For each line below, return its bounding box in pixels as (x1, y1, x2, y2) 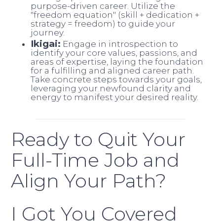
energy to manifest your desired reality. (31, 92, 199, 103)
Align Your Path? (11, 169, 167, 193)
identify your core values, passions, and (31, 48, 198, 58)
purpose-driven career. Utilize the (31, 1, 176, 11)
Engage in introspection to (61, 39, 179, 49)
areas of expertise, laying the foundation (31, 57, 204, 67)
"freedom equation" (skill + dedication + (31, 10, 200, 20)
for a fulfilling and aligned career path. (31, 66, 194, 76)
